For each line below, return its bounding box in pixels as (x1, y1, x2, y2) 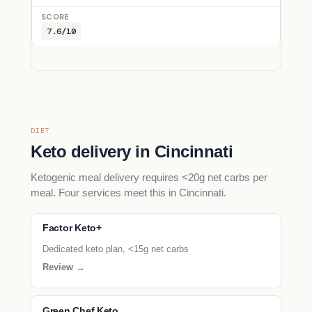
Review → (42, 261, 85, 272)
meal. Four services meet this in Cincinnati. (31, 187, 226, 199)
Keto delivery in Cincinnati (31, 142, 233, 162)
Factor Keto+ (42, 223, 102, 234)
